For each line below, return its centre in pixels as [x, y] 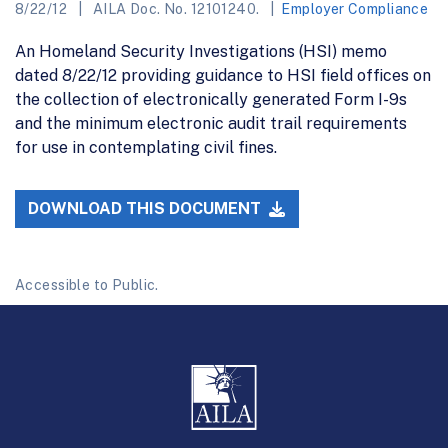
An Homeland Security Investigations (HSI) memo [201, 51]
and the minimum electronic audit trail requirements [211, 123]
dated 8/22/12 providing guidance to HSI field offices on [223, 75]
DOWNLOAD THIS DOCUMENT [147, 209]
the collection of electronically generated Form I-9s [211, 99]
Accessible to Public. [87, 285]
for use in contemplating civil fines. [146, 147]
